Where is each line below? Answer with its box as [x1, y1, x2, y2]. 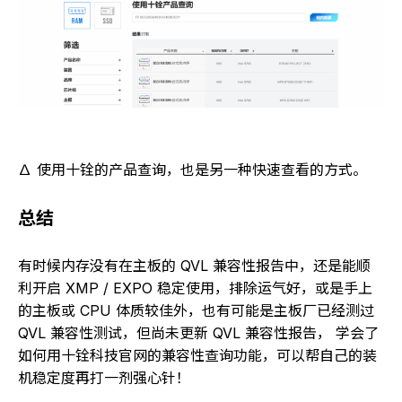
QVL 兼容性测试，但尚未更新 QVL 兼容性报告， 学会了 [18, 323, 379, 342]
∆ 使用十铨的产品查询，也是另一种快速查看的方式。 [18, 160, 367, 179]
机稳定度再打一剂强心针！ [18, 368, 190, 387]
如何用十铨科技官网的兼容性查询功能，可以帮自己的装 [18, 345, 377, 364]
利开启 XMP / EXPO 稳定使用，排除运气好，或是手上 [18, 278, 372, 297]
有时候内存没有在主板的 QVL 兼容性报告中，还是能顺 [18, 256, 371, 275]
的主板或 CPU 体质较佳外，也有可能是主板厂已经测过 [18, 301, 374, 319]
